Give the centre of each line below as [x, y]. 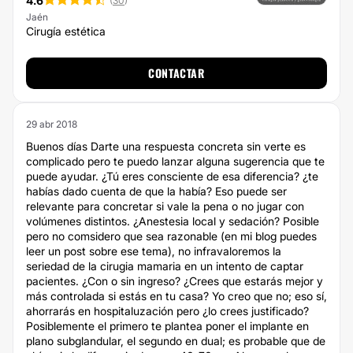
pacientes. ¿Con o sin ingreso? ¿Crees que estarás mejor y [175, 281]
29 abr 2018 [52, 124]
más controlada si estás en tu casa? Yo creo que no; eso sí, [176, 296]
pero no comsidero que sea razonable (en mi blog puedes [171, 236]
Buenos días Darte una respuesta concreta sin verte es [166, 146]
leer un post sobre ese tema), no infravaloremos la [154, 251]
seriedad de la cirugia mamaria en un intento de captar [165, 266]
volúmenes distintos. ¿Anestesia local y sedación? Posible [173, 221]
